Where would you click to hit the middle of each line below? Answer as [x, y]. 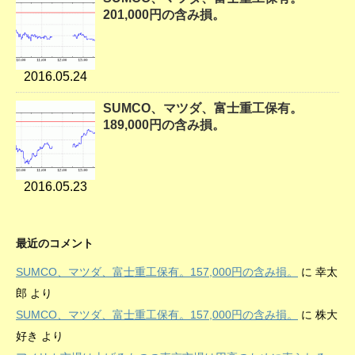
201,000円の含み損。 [164, 15]
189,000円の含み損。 [164, 125]
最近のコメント [55, 244]
